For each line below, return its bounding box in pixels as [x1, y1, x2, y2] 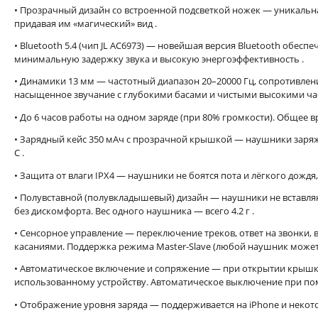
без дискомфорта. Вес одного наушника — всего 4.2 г [14, 204, 252, 217]
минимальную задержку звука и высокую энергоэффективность [14, 53, 302, 65]
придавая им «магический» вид [14, 17, 155, 30]
